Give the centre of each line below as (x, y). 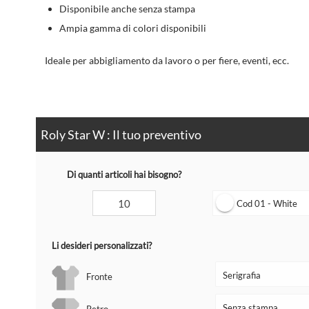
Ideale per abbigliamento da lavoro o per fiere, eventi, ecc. (167, 60)
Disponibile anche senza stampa (128, 8)
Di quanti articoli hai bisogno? (124, 175)
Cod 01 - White (267, 204)
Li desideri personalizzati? (101, 246)
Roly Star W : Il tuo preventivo (121, 135)
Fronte (100, 277)
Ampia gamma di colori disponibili (133, 28)
